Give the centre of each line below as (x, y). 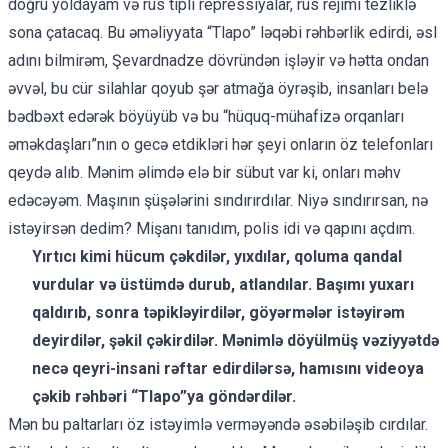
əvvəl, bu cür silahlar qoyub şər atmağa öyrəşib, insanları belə (218, 88)
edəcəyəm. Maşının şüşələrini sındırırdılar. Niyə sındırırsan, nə (218, 200)
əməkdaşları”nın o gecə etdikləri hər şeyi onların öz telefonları (220, 144)
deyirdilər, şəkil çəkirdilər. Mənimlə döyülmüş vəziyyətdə (235, 340)
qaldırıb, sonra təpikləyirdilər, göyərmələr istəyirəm (218, 312)
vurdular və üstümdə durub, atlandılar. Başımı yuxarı (223, 284)
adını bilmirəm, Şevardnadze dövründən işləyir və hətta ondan (218, 60)
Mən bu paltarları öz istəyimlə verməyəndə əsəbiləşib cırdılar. (218, 424)
